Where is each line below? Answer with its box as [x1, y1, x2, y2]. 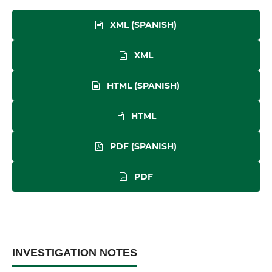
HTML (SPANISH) [104, 80, 180, 92]
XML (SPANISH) [107, 19, 177, 31]
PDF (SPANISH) [107, 141, 177, 152]
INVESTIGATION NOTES [12, 246, 137, 259]
